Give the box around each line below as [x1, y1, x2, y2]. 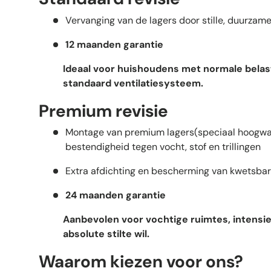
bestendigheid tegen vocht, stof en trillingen [65, 140, 261, 154]
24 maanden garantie [65, 189, 166, 202]
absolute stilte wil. [63, 227, 149, 241]
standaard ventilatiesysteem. [63, 76, 203, 90]
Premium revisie [39, 99, 168, 122]
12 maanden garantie [65, 38, 163, 51]
